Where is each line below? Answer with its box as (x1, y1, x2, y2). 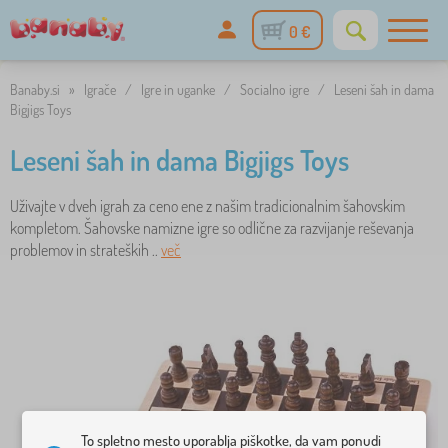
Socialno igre (240, 81, 309, 98)
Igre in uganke (141, 81, 215, 98)
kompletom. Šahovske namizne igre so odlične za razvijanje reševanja (10, 218, 414, 238)
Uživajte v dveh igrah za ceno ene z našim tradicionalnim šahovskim (10, 196, 405, 216)
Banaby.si (10, 81, 60, 98)
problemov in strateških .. (10, 240, 161, 260)
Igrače (84, 81, 116, 98)
